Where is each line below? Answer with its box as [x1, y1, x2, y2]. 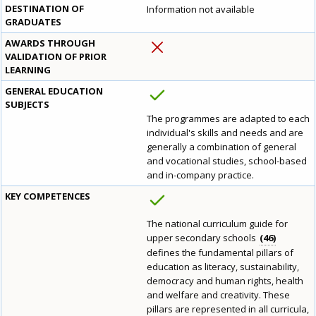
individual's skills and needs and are [147, 126, 303, 140]
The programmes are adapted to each [147, 112, 310, 126]
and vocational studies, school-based [147, 154, 307, 168]
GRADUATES [5, 16, 61, 29]
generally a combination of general [147, 140, 296, 154]
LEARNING [5, 63, 51, 77]
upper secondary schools [147, 231, 258, 245]
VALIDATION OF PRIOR [5, 50, 107, 63]
